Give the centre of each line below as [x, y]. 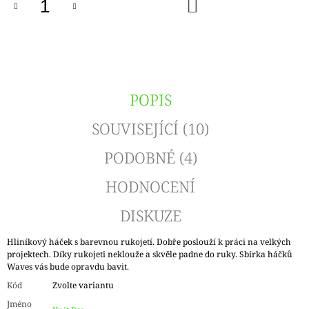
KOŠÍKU [224, 12]
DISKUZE [150, 216]
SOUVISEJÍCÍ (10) [151, 129]
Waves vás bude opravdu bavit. [69, 267]
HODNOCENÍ [151, 187]
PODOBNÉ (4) [150, 158]
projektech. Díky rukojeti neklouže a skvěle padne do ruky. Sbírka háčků [150, 255]
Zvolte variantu [83, 286]
